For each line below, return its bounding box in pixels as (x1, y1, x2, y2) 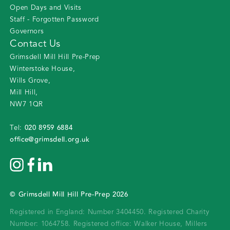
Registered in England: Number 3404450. (10, 209, 149, 216)
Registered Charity (148, 209, 209, 216)
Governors (10, 28, 44, 35)
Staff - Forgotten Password (10, 16, 99, 24)
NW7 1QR (10, 101, 43, 108)
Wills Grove (10, 78, 48, 85)
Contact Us (10, 39, 61, 50)
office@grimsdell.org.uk (10, 135, 90, 145)
